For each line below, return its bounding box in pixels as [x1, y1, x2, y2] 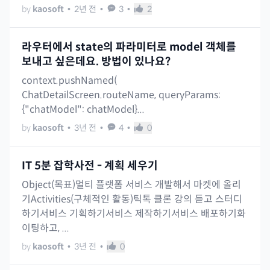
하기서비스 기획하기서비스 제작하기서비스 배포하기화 [22, 207, 246, 221]
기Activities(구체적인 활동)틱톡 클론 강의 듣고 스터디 [22, 193, 242, 206]
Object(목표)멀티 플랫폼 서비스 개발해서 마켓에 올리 [22, 178, 241, 192]
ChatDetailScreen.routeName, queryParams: [22, 89, 221, 102]
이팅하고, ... [22, 222, 69, 235]
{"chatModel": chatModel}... [22, 103, 145, 116]
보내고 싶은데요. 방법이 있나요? [22, 55, 171, 69]
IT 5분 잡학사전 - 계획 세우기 [22, 159, 158, 173]
